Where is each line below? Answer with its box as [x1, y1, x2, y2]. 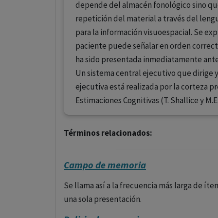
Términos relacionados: [64, 127, 152, 138]
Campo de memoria [64, 159, 146, 171]
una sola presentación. [64, 194, 142, 204]
